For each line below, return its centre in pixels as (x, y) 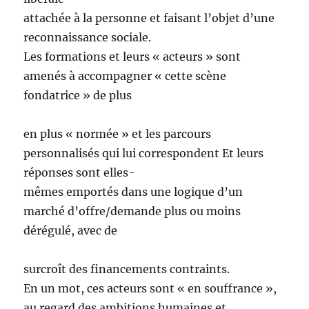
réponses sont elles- (80, 173)
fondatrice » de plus (78, 96)
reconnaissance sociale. (88, 38)
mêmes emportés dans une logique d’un (133, 192)
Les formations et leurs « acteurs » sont (132, 57)
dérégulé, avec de (71, 231)
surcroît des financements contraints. (127, 269)
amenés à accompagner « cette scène (125, 76)
